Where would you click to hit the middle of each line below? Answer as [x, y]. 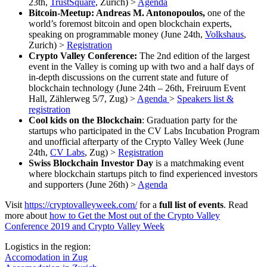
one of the [226, 13]
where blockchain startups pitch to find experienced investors [143, 173]
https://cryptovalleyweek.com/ [81, 204]
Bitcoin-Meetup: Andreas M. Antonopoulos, [118, 13]
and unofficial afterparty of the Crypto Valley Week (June [136, 141]
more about [27, 215]
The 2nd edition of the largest [195, 55]
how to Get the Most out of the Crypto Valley [135, 215]
